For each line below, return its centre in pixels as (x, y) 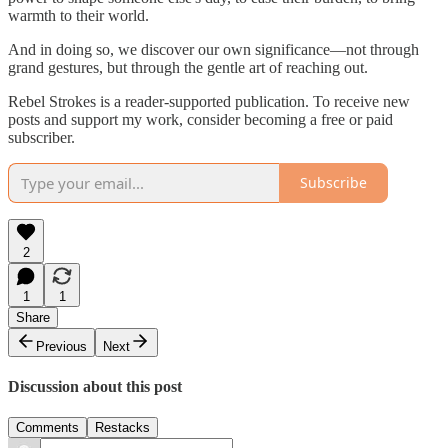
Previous (61, 346)
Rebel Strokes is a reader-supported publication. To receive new (209, 101)
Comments (47, 428)
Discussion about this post (95, 386)
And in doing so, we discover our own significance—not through (213, 49)
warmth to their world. (78, 15)
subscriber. (41, 137)
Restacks (122, 428)
